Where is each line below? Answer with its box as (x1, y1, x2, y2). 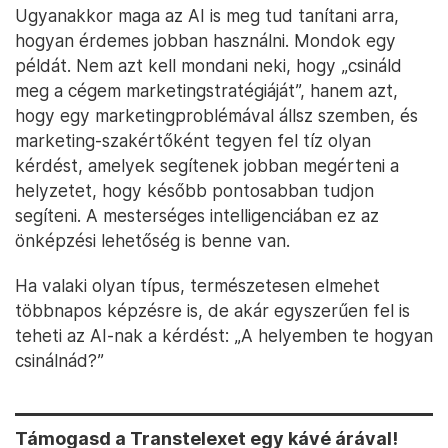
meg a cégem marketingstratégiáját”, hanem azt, (15, 79, 398, 101)
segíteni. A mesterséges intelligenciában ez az (15, 204, 379, 226)
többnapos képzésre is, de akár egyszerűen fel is (15, 299, 410, 321)
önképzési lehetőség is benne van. (15, 229, 290, 251)
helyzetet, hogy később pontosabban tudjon (15, 179, 374, 201)
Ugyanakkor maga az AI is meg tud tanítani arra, (15, 4, 399, 26)
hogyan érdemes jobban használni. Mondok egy (15, 29, 396, 51)
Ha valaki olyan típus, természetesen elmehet (15, 274, 380, 296)
